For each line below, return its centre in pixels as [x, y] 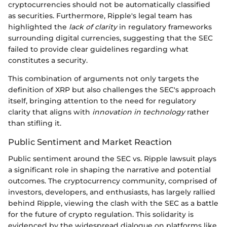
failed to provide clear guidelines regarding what [98, 49]
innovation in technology [139, 112]
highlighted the [39, 27]
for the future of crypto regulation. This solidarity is [101, 214]
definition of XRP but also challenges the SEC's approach [112, 90]
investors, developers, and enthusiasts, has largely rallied [112, 192]
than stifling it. [35, 123]
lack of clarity [93, 27]
